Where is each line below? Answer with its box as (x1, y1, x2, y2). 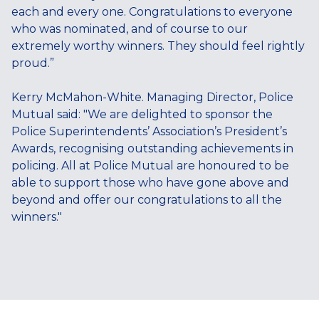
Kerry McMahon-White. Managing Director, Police (11, 90, 293, 104)
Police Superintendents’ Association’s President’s (11, 124, 287, 138)
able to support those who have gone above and (11, 175, 289, 189)
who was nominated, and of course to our (11, 21, 248, 36)
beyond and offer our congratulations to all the (11, 192, 282, 206)
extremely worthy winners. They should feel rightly (11, 38, 305, 53)
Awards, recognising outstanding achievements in (11, 141, 293, 155)
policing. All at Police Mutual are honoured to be (11, 158, 289, 172)
